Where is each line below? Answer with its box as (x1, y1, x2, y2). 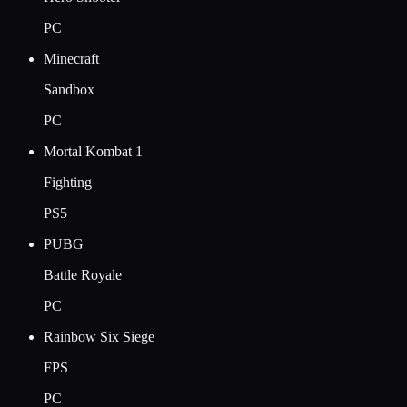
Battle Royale (44, 266, 122, 283)
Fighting (44, 174, 92, 190)
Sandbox (44, 81, 94, 97)
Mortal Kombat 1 (44, 143, 143, 159)
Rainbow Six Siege (44, 328, 154, 344)
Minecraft (44, 50, 99, 66)
